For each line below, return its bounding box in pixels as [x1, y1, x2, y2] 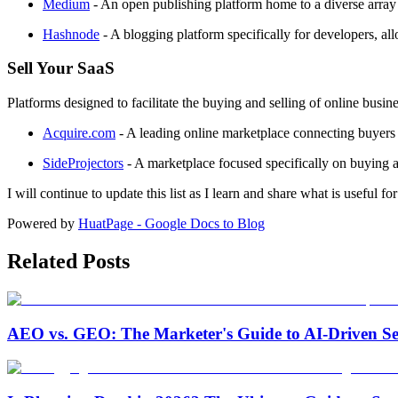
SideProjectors [43, 155, 123, 171]
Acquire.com [43, 125, 115, 141]
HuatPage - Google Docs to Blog [78, 216, 265, 232]
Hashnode [43, 26, 99, 42]
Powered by [7, 216, 75, 232]
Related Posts [7, 250, 130, 274]
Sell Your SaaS [7, 59, 115, 78]
